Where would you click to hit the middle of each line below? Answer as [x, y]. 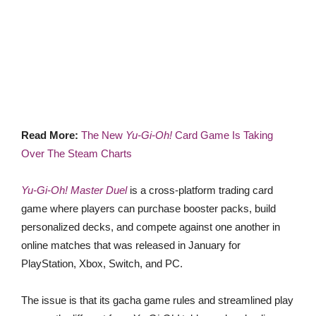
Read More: [51, 135]
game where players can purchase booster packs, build [148, 208]
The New [102, 135]
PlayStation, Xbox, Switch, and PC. [102, 263]
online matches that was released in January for [131, 245]
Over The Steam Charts [77, 153]
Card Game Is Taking [223, 135]
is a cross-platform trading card [200, 190]
